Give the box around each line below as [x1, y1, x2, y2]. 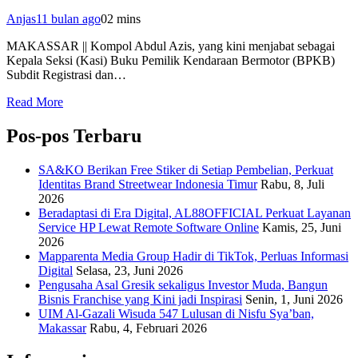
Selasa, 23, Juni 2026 [76, 263, 183, 277]
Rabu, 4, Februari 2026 [89, 320, 207, 335]
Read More [6, 94, 63, 109]
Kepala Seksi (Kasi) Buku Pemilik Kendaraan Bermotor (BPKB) [6, 53, 335, 67]
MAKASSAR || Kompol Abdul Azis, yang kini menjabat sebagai [6, 38, 335, 53]
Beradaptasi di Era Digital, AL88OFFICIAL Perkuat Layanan [38, 205, 351, 220]
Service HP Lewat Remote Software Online [38, 220, 259, 234]
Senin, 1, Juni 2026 [245, 292, 343, 306]
